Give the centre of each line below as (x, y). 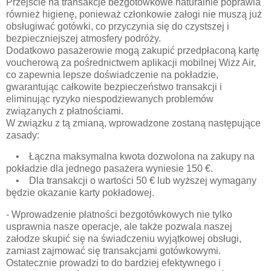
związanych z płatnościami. (65, 111)
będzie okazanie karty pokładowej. (80, 193)
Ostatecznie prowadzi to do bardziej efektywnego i (113, 263)
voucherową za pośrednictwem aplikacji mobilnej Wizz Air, (131, 62)
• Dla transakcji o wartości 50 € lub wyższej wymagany (131, 181)
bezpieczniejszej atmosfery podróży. (83, 38)
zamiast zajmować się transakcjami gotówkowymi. (113, 251)
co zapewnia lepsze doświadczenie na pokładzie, (112, 74)
